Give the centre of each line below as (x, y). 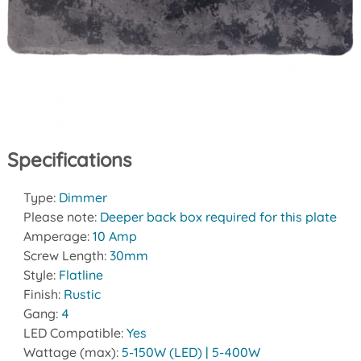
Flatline (81, 275)
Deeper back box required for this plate (218, 217)
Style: (41, 275)
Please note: (61, 217)
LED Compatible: (75, 333)
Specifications (69, 160)
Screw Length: (66, 256)
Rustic (82, 295)
